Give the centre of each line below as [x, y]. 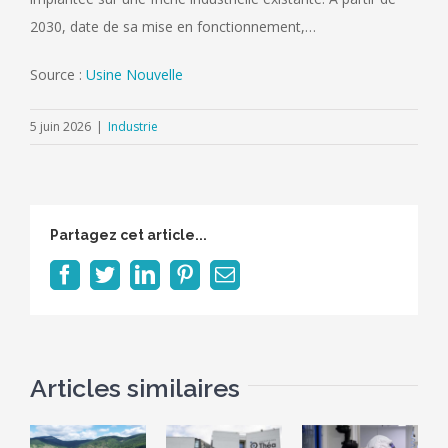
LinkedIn [191, 273]
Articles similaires [135, 387]
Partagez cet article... [128, 234]
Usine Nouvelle [134, 74]
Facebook [113, 273]
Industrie [133, 126]
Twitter [143, 273]
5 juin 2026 [60, 126]
